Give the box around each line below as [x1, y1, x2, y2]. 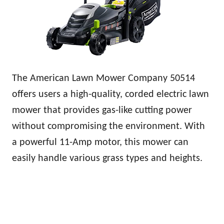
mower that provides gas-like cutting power [12, 105, 192, 115]
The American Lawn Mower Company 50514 [12, 73, 195, 83]
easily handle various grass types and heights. [12, 153, 202, 163]
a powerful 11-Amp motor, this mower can [12, 137, 188, 147]
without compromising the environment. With [12, 121, 205, 131]
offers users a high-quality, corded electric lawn [12, 89, 209, 99]
